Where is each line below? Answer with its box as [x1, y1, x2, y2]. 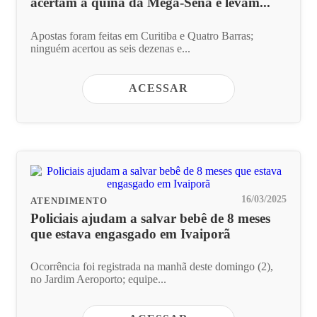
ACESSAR [129, 81, 188, 94]
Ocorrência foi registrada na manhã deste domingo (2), [30, 260, 273, 273]
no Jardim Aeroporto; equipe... [30, 273, 166, 286]
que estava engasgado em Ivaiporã [30, 226, 231, 241]
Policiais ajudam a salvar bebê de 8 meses [30, 210, 270, 226]
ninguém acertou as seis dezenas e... [30, 42, 190, 55]
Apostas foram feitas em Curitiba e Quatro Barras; [30, 30, 253, 42]
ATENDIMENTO [30, 195, 108, 206]
